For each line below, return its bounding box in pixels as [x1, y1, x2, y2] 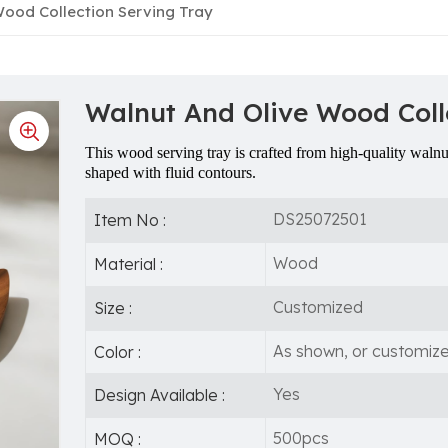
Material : [93, 253, 163, 274]
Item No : [93, 210, 166, 231]
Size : [93, 297, 132, 318]
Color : [93, 341, 141, 362]
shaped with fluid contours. [84, 163, 256, 181]
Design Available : [93, 385, 225, 406]
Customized [273, 296, 364, 317]
